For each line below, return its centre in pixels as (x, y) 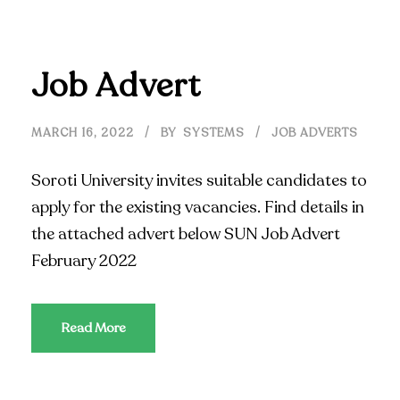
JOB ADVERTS (315, 133)
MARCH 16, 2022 (83, 133)
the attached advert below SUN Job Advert (186, 234)
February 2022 (87, 261)
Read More (93, 328)
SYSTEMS (214, 133)
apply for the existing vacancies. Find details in (198, 208)
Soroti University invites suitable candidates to (199, 181)
